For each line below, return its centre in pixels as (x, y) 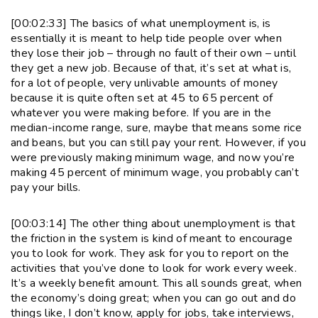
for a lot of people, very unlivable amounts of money (144, 83)
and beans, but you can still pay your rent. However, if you (158, 142)
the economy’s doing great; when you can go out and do (153, 298)
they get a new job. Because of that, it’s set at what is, (151, 68)
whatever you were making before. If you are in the (141, 113)
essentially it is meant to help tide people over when (146, 38)
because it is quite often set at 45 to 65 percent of (142, 98)
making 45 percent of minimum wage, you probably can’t (155, 172)
